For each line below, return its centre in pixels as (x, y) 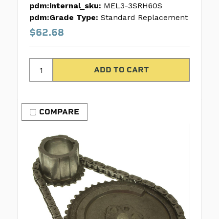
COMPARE (59, 112)
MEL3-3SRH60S (133, 6)
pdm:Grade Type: (64, 18)
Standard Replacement (144, 18)
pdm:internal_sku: (65, 6)
